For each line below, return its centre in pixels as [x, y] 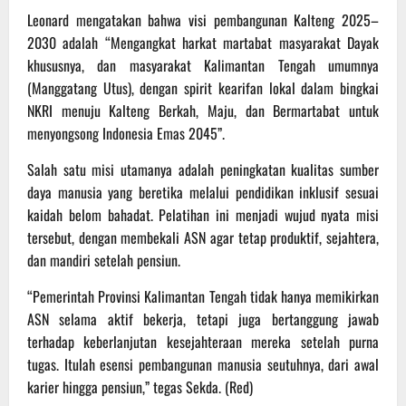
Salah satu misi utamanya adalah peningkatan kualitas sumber [203, 169]
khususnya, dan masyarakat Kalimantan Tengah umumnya [203, 65]
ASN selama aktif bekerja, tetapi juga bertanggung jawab [203, 319]
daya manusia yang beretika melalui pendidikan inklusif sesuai [203, 192]
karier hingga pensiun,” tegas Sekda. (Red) [140, 387]
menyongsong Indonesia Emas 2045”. [126, 133]
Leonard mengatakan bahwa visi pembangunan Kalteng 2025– [203, 19]
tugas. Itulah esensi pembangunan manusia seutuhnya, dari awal [203, 364]
